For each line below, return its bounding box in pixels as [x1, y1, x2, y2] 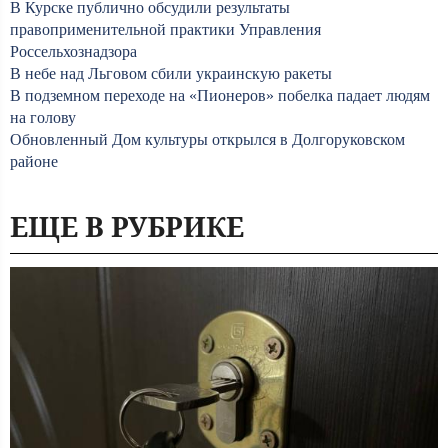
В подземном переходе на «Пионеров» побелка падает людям [10, 87, 430, 104]
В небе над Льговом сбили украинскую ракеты [10, 65, 332, 82]
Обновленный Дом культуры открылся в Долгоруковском [10, 131, 405, 148]
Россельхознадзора [10, 43, 137, 60]
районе [10, 153, 58, 170]
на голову [10, 109, 76, 126]
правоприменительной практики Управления [10, 21, 321, 38]
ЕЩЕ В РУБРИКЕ [10, 207, 244, 245]
